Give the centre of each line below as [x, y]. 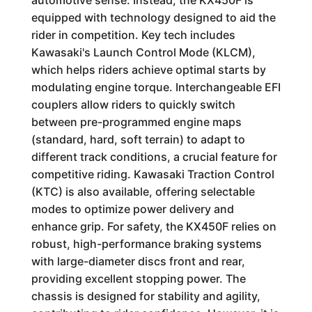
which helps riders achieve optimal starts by [148, 70]
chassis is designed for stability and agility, [146, 296]
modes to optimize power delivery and [132, 209]
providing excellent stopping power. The [138, 279]
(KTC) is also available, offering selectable [143, 192]
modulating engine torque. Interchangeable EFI [156, 87]
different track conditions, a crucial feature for [154, 157]
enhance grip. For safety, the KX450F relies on [154, 226]
